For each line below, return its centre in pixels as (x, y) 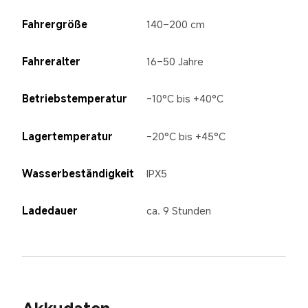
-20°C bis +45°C (186, 136)
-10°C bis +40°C (185, 99)
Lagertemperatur (67, 136)
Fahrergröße (54, 24)
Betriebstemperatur (74, 99)
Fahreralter (51, 61)
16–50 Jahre (175, 61)
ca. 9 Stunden (179, 211)
